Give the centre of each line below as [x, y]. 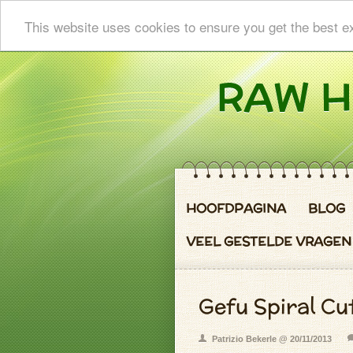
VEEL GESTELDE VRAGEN [269, 242]
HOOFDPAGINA [236, 208]
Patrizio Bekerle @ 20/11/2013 [272, 339]
